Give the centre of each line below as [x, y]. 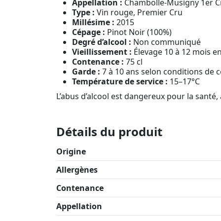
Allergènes [77, 169]
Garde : [86, 71]
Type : [83, 12]
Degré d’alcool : [102, 42]
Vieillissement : [102, 52]
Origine [71, 151]
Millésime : [93, 22]
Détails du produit [109, 131]
